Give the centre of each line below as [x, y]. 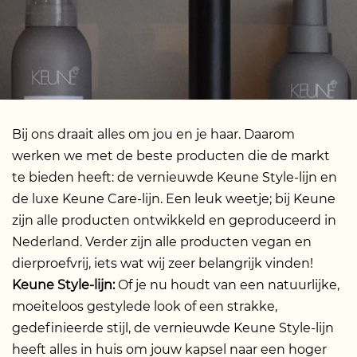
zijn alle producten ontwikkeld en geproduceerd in [174, 220]
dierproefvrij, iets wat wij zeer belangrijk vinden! [163, 263]
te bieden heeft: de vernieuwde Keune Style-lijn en [175, 177]
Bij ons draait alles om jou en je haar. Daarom [153, 134]
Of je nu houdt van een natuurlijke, [227, 284]
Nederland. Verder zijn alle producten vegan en [162, 241]
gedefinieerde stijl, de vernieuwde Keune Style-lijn [173, 328]
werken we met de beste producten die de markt [171, 155]
